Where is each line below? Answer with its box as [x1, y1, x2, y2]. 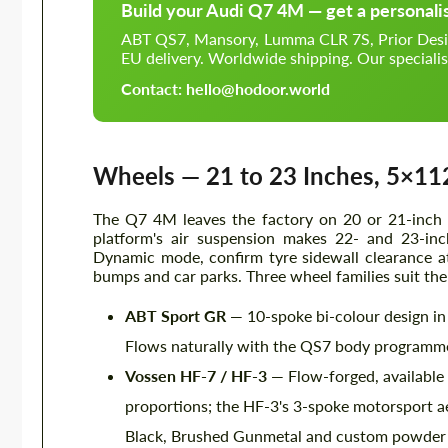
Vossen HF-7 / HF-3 [125, 366, 267, 385]
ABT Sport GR [125, 306, 226, 325]
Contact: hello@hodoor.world [121, 79, 330, 98]
